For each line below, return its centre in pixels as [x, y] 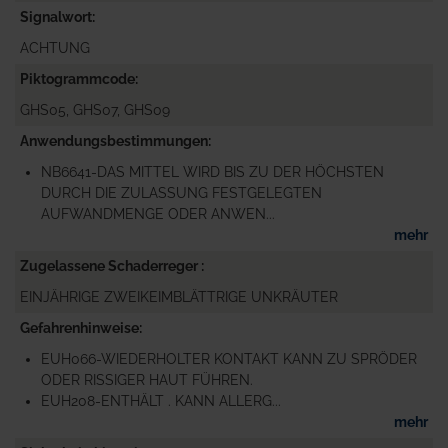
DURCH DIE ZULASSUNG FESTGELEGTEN [181, 193]
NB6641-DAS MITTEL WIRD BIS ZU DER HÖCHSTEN [212, 172]
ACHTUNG [55, 48]
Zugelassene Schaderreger [110, 266]
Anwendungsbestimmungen [114, 141]
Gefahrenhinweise [79, 328]
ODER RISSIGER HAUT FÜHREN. [147, 380]
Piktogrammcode [77, 79]
